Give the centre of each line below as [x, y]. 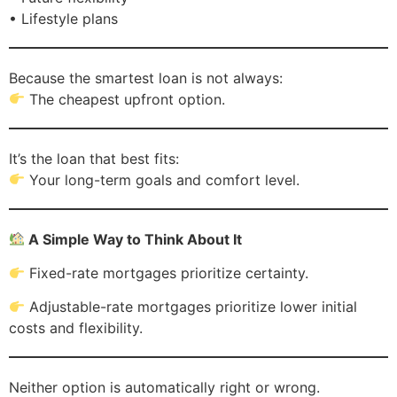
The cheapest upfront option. [125, 99]
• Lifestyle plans [63, 18]
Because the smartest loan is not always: [146, 78]
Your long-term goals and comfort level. [163, 179]
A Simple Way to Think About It [134, 239]
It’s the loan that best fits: [94, 158]
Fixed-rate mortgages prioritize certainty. [167, 273]
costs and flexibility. [76, 328]
